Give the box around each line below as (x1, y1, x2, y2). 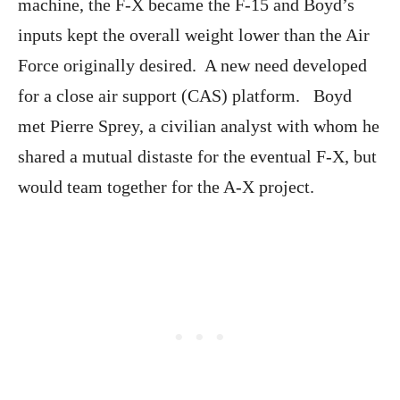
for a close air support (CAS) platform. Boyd (18, 85, 352, 105)
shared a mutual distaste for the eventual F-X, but (18, 146, 377, 166)
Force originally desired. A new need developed (18, 54, 367, 75)
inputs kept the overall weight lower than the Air (18, 24, 370, 45)
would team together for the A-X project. (18, 176, 314, 196)
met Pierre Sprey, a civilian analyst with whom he (18, 115, 379, 136)
